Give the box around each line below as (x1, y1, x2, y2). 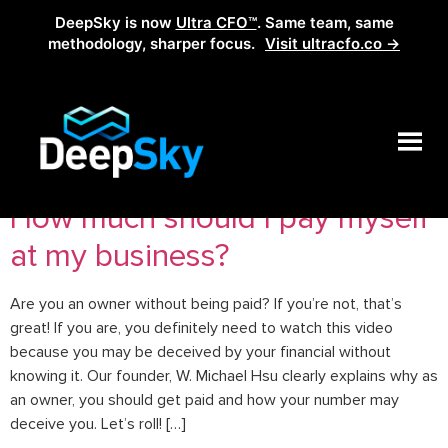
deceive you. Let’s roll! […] (10, 414, 186, 435)
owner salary (90, 135, 313, 185)
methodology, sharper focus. (48, 34, 259, 53)
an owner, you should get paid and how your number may (10, 390, 399, 411)
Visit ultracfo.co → (265, 34, 400, 53)
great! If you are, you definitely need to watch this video (10, 318, 393, 339)
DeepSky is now (54, 13, 176, 32)
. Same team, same (256, 13, 394, 32)
